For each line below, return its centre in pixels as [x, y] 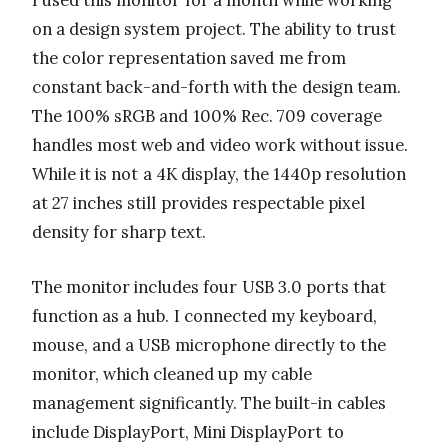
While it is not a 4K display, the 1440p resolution [219, 174]
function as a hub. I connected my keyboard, [205, 316]
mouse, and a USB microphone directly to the [209, 345]
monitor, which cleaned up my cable [172, 374]
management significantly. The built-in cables [209, 403]
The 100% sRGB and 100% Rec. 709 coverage [207, 116]
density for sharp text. [119, 232]
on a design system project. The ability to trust [214, 29]
